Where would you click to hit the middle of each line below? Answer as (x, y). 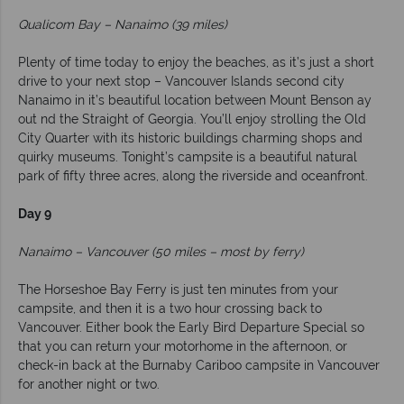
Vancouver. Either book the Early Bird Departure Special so (191, 328)
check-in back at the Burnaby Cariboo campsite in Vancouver (199, 366)
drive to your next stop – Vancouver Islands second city (181, 82)
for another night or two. (89, 385)
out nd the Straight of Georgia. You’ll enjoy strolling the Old (192, 119)
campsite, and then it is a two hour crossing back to (170, 309)
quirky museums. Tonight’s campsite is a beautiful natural (188, 157)
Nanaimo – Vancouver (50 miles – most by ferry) (161, 252)
